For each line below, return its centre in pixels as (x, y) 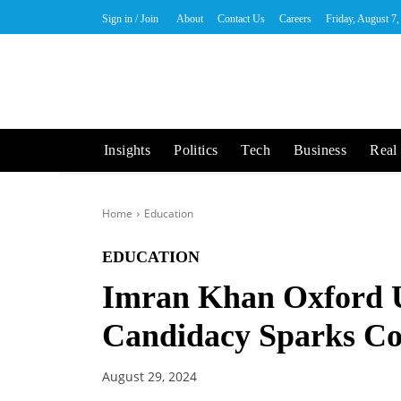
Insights (128, 150)
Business (320, 150)
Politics (196, 150)
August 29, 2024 (149, 377)
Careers (295, 18)
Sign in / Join (130, 18)
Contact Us (241, 18)
